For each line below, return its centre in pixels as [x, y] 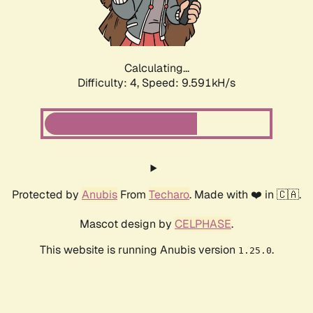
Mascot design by [127, 224]
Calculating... [156, 68]
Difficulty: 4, [110, 83]
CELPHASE [203, 224]
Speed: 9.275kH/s [189, 83]
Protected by [47, 195]
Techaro [169, 195]
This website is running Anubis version [139, 250]
